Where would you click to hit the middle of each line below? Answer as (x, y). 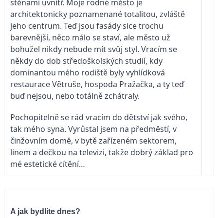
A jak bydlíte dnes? (45, 211)
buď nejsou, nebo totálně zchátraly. (75, 96)
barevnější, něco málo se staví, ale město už (90, 37)
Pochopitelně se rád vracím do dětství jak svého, (99, 117)
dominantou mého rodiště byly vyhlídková (88, 72)
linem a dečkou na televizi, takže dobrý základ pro (102, 152)
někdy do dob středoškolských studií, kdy (86, 61)
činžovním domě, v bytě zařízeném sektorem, (93, 140)
